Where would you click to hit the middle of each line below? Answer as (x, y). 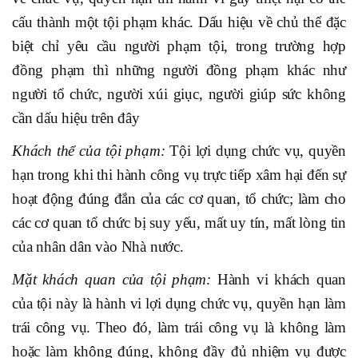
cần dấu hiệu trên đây (76, 118)
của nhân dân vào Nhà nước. (98, 247)
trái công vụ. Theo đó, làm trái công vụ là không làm (179, 328)
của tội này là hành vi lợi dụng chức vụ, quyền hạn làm (179, 304)
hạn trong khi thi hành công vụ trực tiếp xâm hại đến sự (179, 175)
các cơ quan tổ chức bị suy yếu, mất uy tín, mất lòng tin (179, 223)
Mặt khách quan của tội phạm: (115, 280)
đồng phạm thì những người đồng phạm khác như (179, 70)
